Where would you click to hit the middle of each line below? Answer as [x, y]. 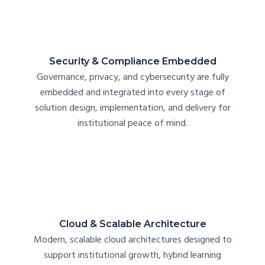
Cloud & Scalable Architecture [132, 224]
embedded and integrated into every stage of [132, 93]
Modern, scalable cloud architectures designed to [132, 240]
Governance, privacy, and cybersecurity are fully [132, 78]
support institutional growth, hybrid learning [132, 256]
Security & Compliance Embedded [132, 62]
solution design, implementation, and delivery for [132, 109]
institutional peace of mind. [132, 124]
